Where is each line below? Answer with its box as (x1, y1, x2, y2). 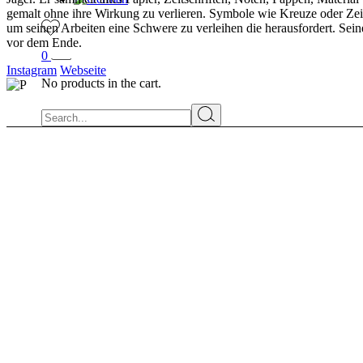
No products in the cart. (41, 76, 161, 91)
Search (41, 103, 75, 117)
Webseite (60, 63, 106, 78)
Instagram (6, 63, 57, 78)
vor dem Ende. (6, 36, 82, 50)
